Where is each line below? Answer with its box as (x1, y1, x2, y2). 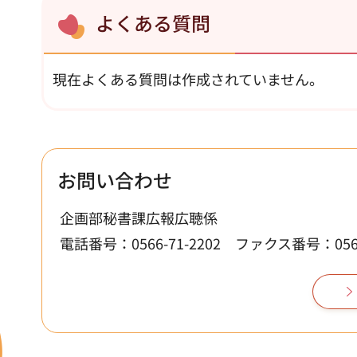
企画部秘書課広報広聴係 (60, 206, 218, 228)
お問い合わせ (57, 165, 172, 194)
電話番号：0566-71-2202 (60, 232, 221, 253)
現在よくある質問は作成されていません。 (53, 68, 324, 89)
